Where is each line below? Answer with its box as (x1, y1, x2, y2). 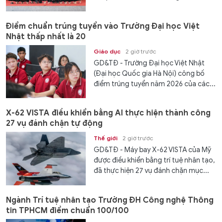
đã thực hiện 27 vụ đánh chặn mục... (94, 166, 210, 175)
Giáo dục (94, 47, 121, 55)
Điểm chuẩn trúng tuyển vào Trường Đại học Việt (6, 21, 200, 31)
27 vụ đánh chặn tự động (6, 118, 103, 129)
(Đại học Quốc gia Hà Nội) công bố (94, 69, 205, 78)
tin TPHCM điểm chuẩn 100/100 (6, 205, 129, 216)
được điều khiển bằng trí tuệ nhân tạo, (94, 156, 215, 165)
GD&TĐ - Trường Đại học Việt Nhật (94, 58, 205, 67)
